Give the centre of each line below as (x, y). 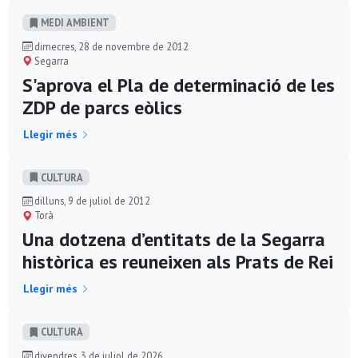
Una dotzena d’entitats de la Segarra (174, 240)
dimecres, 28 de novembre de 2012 (110, 46)
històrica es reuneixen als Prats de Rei (178, 262)
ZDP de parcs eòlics (102, 107)
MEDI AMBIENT (74, 22)
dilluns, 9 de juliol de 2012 (91, 201)
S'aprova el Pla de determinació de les (179, 85)
